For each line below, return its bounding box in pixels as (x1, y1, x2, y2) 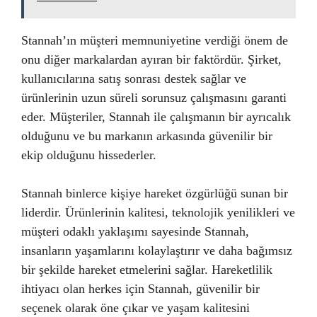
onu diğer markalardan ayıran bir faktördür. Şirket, (21, 52, 282, 67)
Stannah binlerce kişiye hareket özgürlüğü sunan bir (21, 185, 288, 200)
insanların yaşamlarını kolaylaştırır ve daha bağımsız (21, 243, 292, 258)
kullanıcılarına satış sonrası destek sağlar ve (21, 71, 246, 86)
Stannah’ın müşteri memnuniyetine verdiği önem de (21, 33, 288, 47)
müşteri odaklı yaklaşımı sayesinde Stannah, (21, 224, 249, 238)
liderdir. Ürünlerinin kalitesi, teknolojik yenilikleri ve (21, 204, 295, 219)
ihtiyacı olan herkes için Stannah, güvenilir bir (21, 281, 260, 296)
